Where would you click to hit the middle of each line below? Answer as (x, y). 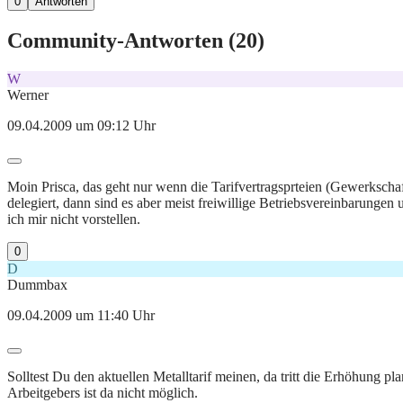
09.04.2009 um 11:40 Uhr (81, 316)
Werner (28, 95)
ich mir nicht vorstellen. (74, 219)
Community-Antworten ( (121, 41)
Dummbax (37, 285)
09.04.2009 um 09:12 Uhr (81, 126)
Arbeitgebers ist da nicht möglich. (103, 393)
